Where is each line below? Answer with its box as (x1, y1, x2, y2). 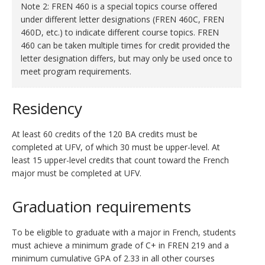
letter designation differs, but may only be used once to (21, 53, 232, 64)
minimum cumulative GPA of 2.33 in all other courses (12, 253, 215, 264)
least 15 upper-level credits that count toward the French (12, 154, 229, 166)
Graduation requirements (12, 196, 191, 217)
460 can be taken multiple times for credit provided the (21, 40, 230, 51)
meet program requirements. (21, 66, 131, 77)
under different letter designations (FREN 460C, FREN (21, 14, 224, 25)
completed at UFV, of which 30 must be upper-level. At (12, 141, 220, 153)
